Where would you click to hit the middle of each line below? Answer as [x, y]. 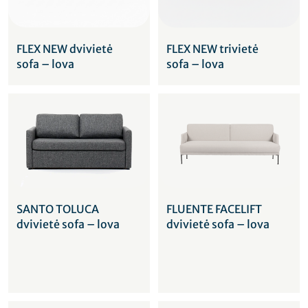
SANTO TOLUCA [58, 209]
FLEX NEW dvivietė [65, 49]
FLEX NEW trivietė [212, 49]
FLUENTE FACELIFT [214, 209]
